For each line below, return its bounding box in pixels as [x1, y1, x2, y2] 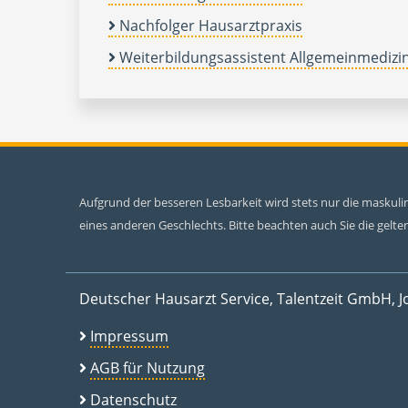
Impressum [90, 325, 168, 346]
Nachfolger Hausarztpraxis [119, 15, 302, 36]
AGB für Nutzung [90, 357, 205, 378]
